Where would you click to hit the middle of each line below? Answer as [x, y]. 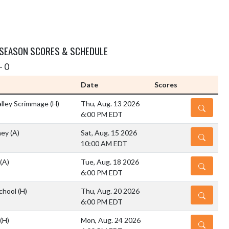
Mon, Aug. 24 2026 [111, 220]
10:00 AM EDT [104, 144]
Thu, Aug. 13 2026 [110, 104]
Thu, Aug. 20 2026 [110, 191]
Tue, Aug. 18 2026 [110, 162]
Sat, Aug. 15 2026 [109, 133]
